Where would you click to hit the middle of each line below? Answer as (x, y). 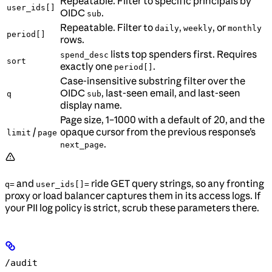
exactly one (87, 66)
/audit (21, 263)
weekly (198, 29)
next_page (82, 145)
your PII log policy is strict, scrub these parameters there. (132, 208)
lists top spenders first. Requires (183, 54)
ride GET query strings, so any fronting (177, 184)
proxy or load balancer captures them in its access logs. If (133, 196)
